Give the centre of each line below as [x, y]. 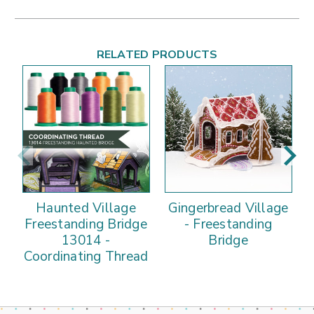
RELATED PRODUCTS [157, 55]
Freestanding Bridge [86, 225]
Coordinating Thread [86, 257]
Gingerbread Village [228, 209]
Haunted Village [86, 209]
